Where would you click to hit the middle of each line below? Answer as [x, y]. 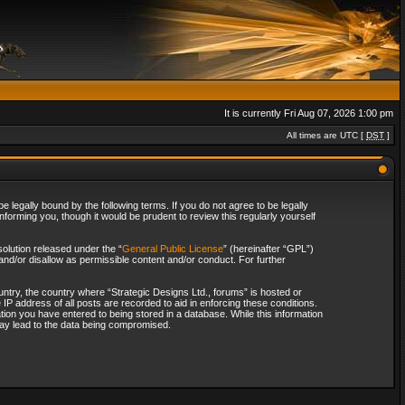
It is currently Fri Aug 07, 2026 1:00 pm [309, 113]
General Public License [172, 249]
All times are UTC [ [326, 135]
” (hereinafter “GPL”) [268, 249]
